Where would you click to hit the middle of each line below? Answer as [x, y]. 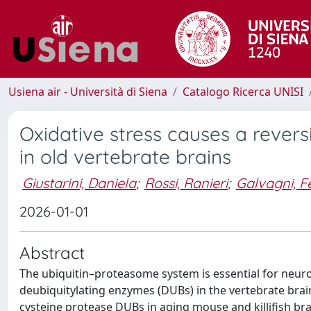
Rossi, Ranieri [186, 183]
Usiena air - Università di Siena [88, 92]
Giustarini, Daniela [79, 183]
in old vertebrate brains [125, 157]
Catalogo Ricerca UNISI [243, 92]
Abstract [52, 253]
